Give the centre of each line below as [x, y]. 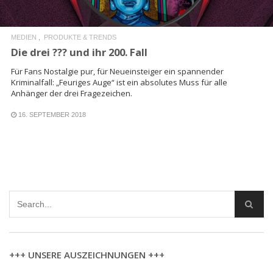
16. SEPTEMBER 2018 [52, 114]
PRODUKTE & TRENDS [80, 37]
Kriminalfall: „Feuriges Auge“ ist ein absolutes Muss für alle [119, 82]
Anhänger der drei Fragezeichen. [72, 93]
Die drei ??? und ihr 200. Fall [79, 52]
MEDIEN [24, 37]
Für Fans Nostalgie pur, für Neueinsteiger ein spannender [117, 71]
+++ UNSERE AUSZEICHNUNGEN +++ [87, 254]
